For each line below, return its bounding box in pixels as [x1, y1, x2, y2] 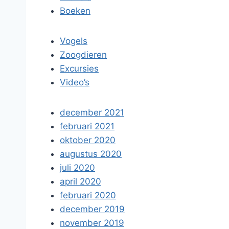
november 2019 [60, 218, 124, 228]
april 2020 [60, 176, 101, 187]
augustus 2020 [60, 149, 122, 159]
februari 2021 [60, 121, 114, 131]
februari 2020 [60, 190, 116, 200]
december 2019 [60, 204, 125, 214]
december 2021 [60, 107, 124, 118]
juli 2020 [60, 163, 95, 173]
